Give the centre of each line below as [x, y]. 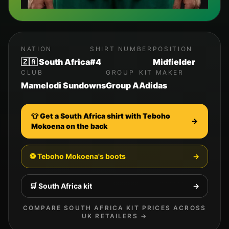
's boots [112, 156]
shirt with [124, 116]
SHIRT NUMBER [121, 49]
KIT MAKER [162, 73]
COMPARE [43, 208]
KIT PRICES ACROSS [165, 208]
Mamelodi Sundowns [63, 86]
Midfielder [174, 62]
